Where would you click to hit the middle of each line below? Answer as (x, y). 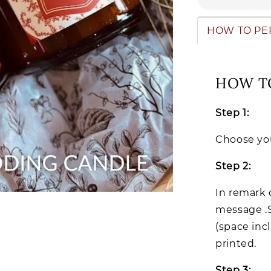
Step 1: (232, 113)
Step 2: (233, 166)
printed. (240, 243)
